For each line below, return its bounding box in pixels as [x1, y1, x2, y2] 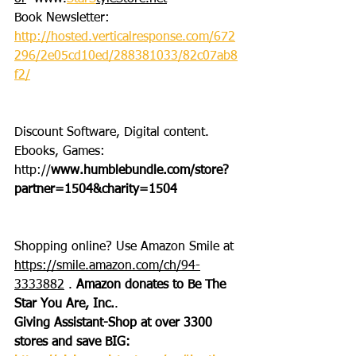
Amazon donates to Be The [76, 278, 230, 292]
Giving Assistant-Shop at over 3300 [14, 316, 216, 330]
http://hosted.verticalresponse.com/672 [14, 30, 235, 44]
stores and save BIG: [14, 335, 134, 349]
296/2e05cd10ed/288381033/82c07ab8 [14, 49, 238, 63]
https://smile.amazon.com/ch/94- [14, 259, 200, 273]
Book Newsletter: [14, 11, 114, 25]
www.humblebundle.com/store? [51, 164, 229, 177]
